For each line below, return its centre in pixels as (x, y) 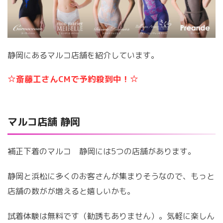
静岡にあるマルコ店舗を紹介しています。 (83, 56)
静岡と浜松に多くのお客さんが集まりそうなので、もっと (111, 176)
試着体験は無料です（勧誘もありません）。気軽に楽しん (111, 216)
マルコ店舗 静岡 (44, 122)
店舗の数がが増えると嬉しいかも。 (71, 191)
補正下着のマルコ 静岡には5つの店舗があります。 (102, 152)
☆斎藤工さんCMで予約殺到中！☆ (73, 79)
